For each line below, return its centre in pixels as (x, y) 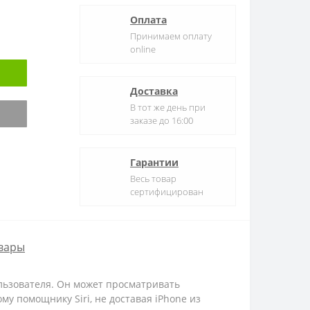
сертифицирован (167, 192)
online (143, 49)
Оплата (148, 20)
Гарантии (154, 162)
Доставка (154, 91)
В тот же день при (168, 107)
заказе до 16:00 (162, 120)
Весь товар (153, 179)
